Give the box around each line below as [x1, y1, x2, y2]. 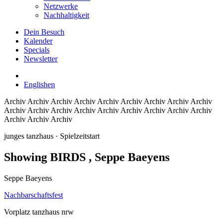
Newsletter [24, 55, 57, 63]
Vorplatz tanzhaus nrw [4, 207, 74, 216]
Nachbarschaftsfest [4, 190, 63, 199]
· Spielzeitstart [55, 132, 100, 140]
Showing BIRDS [4, 150, 89, 164]
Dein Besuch [24, 28, 64, 36]
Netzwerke [44, 2, 78, 10]
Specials [24, 46, 50, 54]
